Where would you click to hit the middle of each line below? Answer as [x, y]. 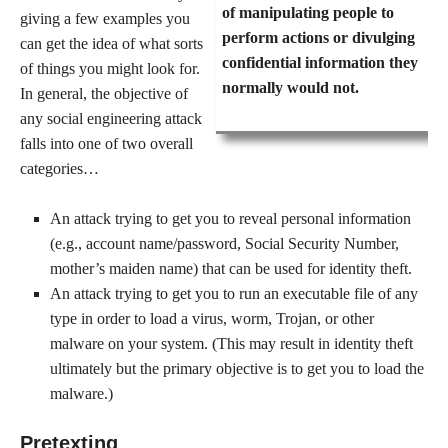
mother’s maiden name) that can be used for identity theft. [231, 268]
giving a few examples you [105, 18]
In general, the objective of [104, 93]
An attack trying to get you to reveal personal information [230, 218]
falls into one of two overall [106, 143]
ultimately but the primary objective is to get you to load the [237, 368]
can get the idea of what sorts [111, 43]
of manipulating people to [308, 12]
